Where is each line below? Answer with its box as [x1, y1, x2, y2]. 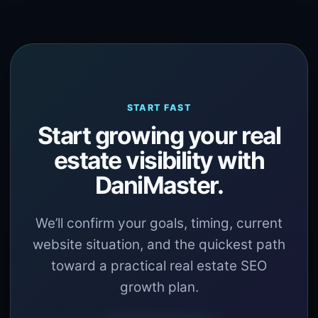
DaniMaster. [94, 170, 224, 199]
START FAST [126, 102, 192, 113]
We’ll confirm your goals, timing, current [35, 215, 283, 231]
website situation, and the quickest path [33, 236, 285, 253]
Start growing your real [37, 121, 281, 150]
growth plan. [119, 279, 199, 295]
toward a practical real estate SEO [51, 258, 267, 274]
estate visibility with [53, 146, 265, 175]
